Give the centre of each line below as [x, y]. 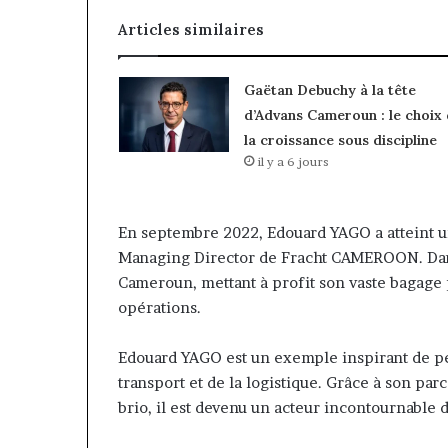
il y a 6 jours [292, 162]
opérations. [159, 308]
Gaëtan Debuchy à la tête [329, 90]
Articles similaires [191, 30]
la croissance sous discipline [340, 140]
